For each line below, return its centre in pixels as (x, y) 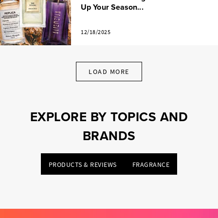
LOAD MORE (109, 72)
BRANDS (109, 136)
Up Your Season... (112, 7)
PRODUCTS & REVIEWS (82, 165)
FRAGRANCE (151, 165)
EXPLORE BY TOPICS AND (109, 117)
